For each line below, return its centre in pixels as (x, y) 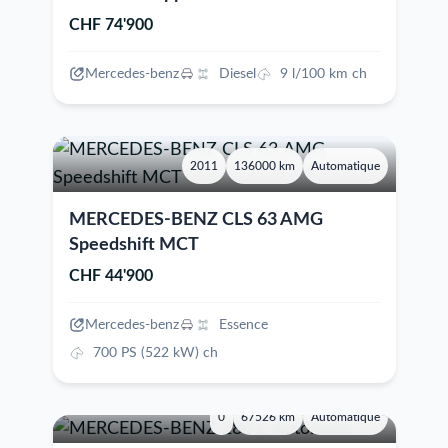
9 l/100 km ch (323, 74)
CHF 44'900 (110, 276)
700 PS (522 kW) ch (155, 353)
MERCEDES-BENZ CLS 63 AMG (195, 220)
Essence (243, 325)
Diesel (237, 74)
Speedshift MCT (133, 245)
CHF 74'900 (110, 25)
